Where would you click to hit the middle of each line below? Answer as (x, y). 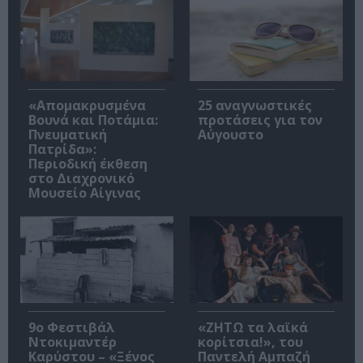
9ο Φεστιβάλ (72, 327)
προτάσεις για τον (260, 120)
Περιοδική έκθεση (88, 164)
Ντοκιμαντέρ (73, 342)
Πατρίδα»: (62, 149)
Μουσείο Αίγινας (85, 193)
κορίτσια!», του (250, 342)
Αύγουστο (231, 135)
